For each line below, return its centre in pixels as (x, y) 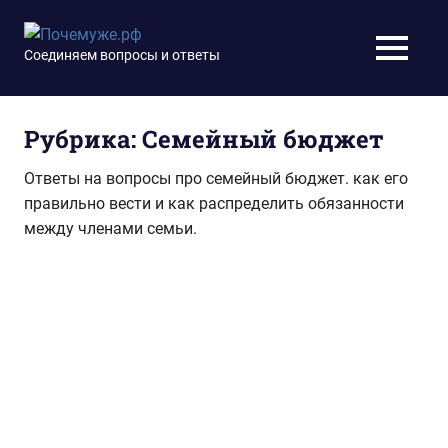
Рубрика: (83, 139)
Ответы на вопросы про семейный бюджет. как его (216, 178)
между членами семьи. (110, 228)
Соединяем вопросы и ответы (122, 54)
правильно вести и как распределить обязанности (214, 203)
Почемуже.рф (257, 47)
